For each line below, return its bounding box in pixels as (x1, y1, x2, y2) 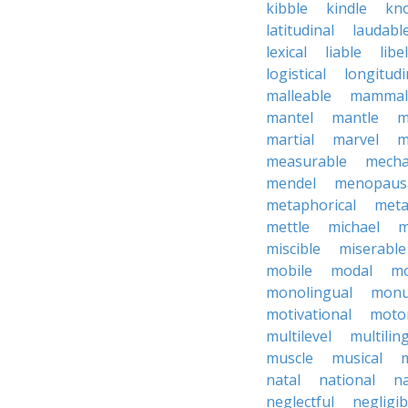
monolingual (266, 282, 352, 302)
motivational (266, 304, 352, 324)
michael (328, 217, 380, 237)
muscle (266, 348, 313, 368)
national (319, 370, 375, 390)
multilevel (266, 326, 331, 346)
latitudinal (266, 20, 334, 40)
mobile (266, 260, 312, 280)
